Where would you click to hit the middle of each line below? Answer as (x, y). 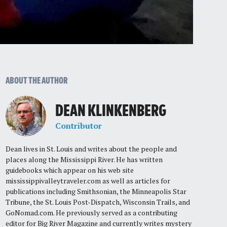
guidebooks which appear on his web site (69, 170)
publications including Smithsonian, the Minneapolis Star (96, 192)
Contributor (78, 125)
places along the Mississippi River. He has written (84, 160)
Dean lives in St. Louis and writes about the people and (91, 149)
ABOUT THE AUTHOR (36, 81)
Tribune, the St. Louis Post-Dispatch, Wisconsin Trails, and (98, 202)
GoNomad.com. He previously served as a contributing (91, 213)
